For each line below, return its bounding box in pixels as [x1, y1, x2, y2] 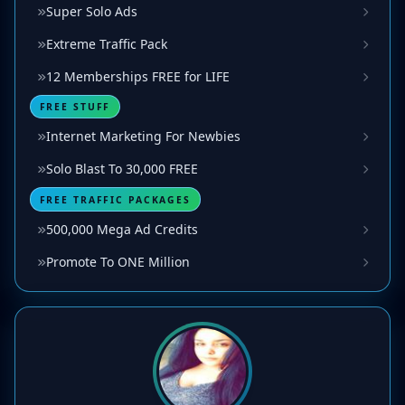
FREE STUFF [39, 99, 111, 113]
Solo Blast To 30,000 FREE [46, 160, 198, 178]
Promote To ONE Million [46, 253, 190, 271]
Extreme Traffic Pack [46, 34, 167, 52]
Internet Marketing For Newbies [46, 127, 240, 146]
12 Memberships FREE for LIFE [46, 67, 230, 85]
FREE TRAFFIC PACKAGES [39, 193, 191, 206]
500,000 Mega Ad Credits [46, 221, 198, 239]
